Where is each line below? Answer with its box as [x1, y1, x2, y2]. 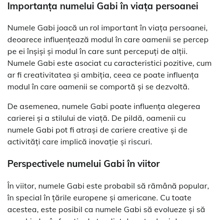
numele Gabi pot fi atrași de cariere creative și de [7, 125, 188, 135]
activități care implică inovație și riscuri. [7, 137, 152, 147]
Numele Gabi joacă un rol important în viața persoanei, [7, 23, 208, 33]
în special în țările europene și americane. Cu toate [7, 192, 192, 202]
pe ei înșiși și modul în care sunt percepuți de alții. [7, 46, 188, 56]
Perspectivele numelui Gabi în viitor [7, 158, 160, 170]
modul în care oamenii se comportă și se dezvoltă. [7, 82, 190, 92]
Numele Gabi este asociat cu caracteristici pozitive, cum [7, 58, 212, 68]
